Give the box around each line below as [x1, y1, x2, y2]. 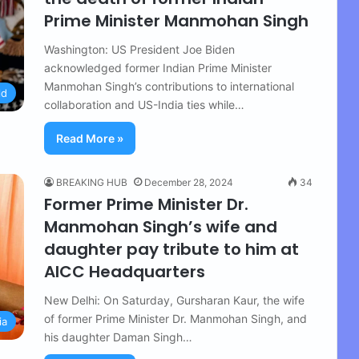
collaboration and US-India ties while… [44, 98, 244, 111]
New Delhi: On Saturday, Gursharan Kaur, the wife [44, 293, 305, 307]
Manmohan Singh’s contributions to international [44, 79, 294, 93]
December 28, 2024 [144, 176, 233, 188]
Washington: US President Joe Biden [44, 42, 235, 56]
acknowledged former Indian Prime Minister [44, 61, 272, 75]
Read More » [56, 131, 123, 145]
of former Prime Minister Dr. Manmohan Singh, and [44, 312, 307, 325]
